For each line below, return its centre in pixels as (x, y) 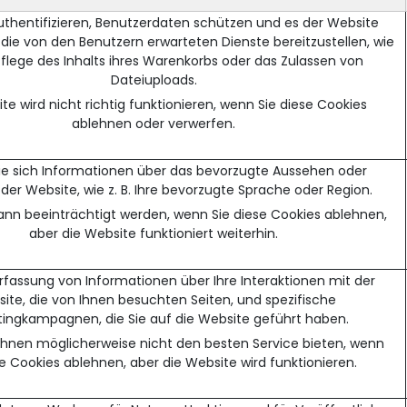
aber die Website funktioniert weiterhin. (154, 233)
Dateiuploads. (154, 79)
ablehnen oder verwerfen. (154, 123)
